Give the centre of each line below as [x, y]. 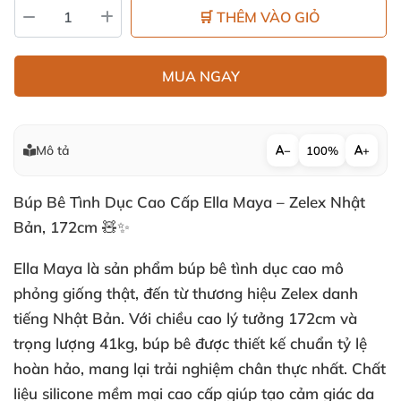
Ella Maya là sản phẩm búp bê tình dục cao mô [179, 268]
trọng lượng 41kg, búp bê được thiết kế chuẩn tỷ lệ [190, 343]
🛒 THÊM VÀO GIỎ [259, 17]
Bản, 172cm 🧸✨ [72, 227]
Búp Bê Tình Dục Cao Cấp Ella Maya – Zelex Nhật [189, 202]
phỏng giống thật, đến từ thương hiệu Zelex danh [186, 293]
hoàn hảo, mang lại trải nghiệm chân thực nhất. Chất [200, 368]
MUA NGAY [200, 76]
